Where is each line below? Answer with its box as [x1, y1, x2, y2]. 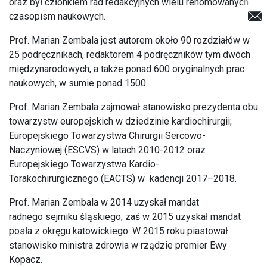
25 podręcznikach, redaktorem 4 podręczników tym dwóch [9, 49, 250, 60]
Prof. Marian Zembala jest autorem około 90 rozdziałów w [9, 35, 250, 46]
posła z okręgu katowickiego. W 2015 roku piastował [9, 225, 228, 237]
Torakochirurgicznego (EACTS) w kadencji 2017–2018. [9, 173, 237, 184]
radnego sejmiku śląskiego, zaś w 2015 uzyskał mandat [9, 211, 241, 222]
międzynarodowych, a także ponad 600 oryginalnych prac [9, 63, 244, 74]
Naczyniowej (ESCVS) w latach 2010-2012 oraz [9, 144, 206, 156]
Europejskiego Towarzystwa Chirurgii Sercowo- [9, 130, 206, 141]
